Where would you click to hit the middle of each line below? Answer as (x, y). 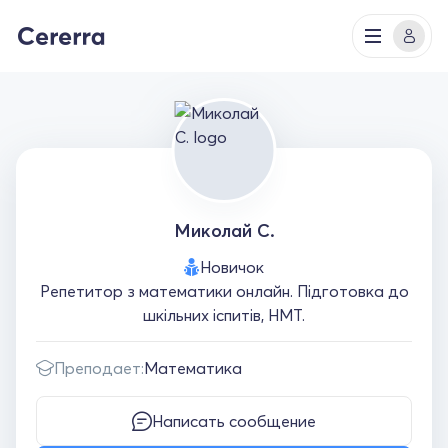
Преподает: (99, 368)
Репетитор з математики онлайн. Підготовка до (224, 291)
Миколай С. (224, 230)
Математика (193, 368)
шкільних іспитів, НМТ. (224, 315)
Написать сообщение (234, 421)
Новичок (232, 267)
